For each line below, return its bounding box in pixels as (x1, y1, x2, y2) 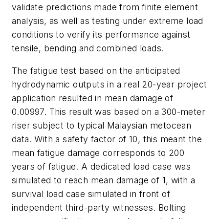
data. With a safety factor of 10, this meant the (12, 133, 202, 144)
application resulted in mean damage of (12, 92, 174, 103)
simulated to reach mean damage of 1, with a (12, 175, 196, 185)
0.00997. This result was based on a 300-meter (12, 106, 205, 117)
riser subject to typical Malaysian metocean (12, 120, 192, 131)
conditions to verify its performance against (12, 29, 191, 40)
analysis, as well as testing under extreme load (12, 16, 203, 26)
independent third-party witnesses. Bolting (12, 202, 186, 213)
